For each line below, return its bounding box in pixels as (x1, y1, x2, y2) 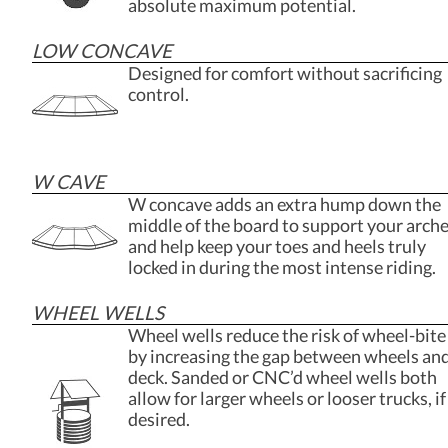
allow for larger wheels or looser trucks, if (128, 387, 446, 409)
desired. (128, 408, 190, 430)
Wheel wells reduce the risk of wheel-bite (128, 324, 446, 346)
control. (128, 83, 189, 105)
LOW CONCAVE (32, 38, 172, 62)
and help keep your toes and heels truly (128, 235, 426, 257)
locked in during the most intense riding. (128, 256, 436, 278)
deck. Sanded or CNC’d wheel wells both (128, 366, 437, 388)
